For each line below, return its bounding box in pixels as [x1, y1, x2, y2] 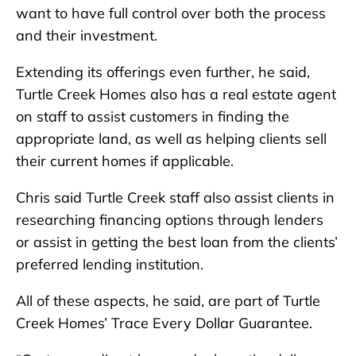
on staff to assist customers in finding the [16, 107, 289, 126]
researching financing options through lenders [16, 211, 323, 230]
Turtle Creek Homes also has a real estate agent [16, 85, 336, 104]
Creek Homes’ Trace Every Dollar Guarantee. [16, 314, 312, 333]
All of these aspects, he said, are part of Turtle [16, 292, 320, 311]
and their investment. [16, 26, 157, 45]
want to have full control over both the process [16, 4, 326, 23]
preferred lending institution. [16, 255, 203, 274]
